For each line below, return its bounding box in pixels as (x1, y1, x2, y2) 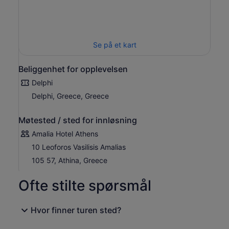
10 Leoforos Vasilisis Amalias (32, 143, 126, 152)
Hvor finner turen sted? (31, 205, 121, 216)
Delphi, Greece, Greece (32, 91, 109, 101)
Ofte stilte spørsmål (18, 177, 151, 195)
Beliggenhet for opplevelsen (18, 64, 128, 75)
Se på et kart (93, 40, 136, 50)
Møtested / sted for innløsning (18, 115, 137, 126)
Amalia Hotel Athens (32, 129, 98, 139)
